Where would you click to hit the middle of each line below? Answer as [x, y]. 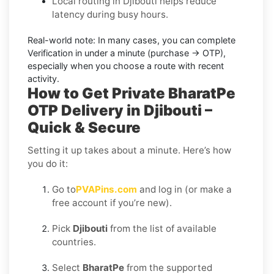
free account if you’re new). [112, 202]
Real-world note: [61, 40]
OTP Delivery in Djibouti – [120, 110]
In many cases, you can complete [165, 40]
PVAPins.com [106, 189]
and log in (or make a [184, 189]
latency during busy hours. [110, 14]
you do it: [48, 163]
